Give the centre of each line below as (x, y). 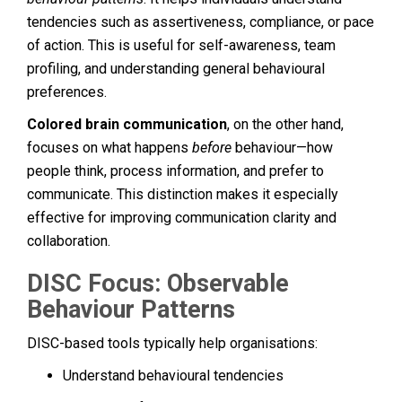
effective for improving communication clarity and (182, 217)
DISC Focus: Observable (158, 283)
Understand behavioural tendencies (173, 375)
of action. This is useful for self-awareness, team (181, 45)
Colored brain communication (127, 124)
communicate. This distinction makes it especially (183, 194)
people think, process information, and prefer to (175, 170)
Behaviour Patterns (131, 309)
